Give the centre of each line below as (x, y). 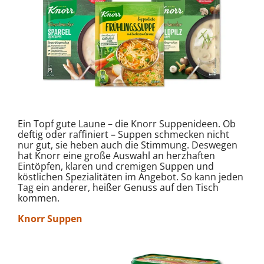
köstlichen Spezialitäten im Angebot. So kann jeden (131, 176)
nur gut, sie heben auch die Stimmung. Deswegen (128, 145)
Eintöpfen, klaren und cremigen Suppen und (116, 166)
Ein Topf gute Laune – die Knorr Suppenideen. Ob (127, 123)
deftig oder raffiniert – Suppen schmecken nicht (123, 134)
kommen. (39, 198)
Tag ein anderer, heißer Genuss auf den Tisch (118, 187)
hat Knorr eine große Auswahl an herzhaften (116, 155)
